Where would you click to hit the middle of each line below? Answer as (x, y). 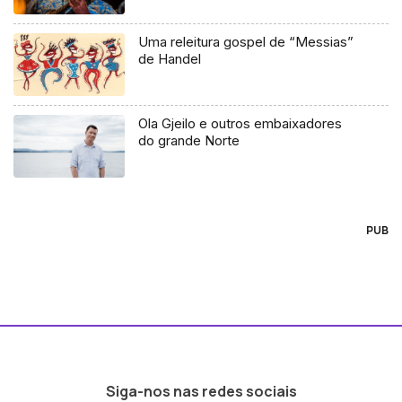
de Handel (170, 59)
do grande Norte (189, 141)
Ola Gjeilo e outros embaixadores (240, 124)
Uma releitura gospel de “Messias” (246, 42)
